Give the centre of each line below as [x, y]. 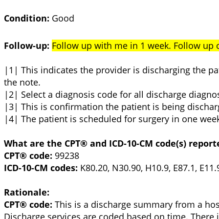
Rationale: [27, 192]
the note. [22, 82]
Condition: [27, 18]
